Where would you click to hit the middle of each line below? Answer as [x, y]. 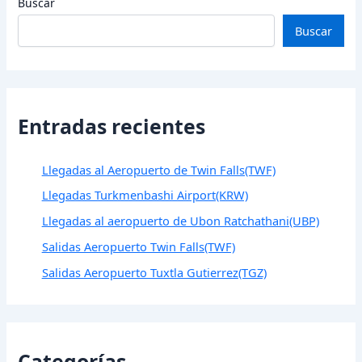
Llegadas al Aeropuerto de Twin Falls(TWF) [158, 169]
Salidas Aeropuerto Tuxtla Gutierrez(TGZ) [154, 273]
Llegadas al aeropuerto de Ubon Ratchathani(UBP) [180, 221]
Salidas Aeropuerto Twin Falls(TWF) [138, 247]
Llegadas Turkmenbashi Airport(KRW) [145, 195]
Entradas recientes [112, 126]
